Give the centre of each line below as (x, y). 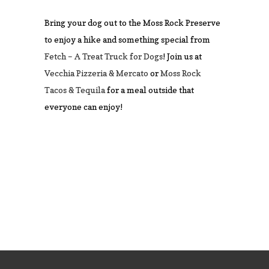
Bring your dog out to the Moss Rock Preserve (132, 23)
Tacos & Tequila (75, 90)
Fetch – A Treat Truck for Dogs (104, 56)
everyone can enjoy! (83, 107)
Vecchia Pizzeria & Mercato (96, 73)
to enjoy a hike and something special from (127, 39)
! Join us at (182, 56)
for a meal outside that (150, 90)
